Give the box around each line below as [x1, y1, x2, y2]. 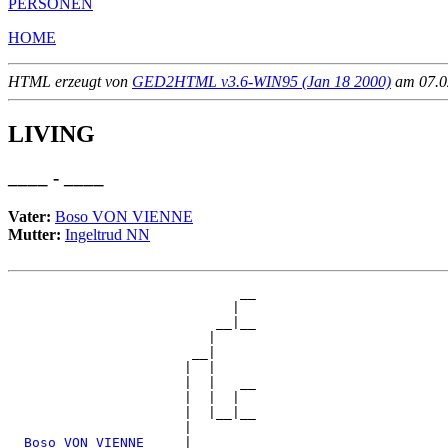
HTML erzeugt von [8, 72, 132, 90]
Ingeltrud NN [65, 226, 150, 244]
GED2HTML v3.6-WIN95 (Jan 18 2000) [132, 72, 391, 90]
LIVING [8, 120, 95, 147]
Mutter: [8, 226, 65, 244]
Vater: [8, 208, 55, 226]
